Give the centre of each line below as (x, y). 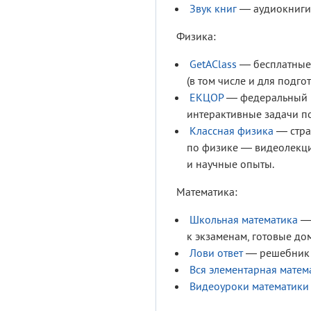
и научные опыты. (230, 164)
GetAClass (213, 64)
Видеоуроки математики (249, 286)
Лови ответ (216, 253)
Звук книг (213, 9)
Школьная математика (244, 220)
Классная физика (232, 131)
